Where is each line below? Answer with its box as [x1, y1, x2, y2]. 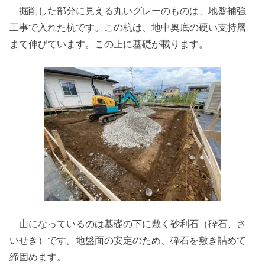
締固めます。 [9, 251, 67, 263]
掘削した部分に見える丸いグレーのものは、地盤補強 [9, 5, 247, 16]
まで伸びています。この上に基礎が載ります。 [9, 38, 209, 49]
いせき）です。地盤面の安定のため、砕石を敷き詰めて [9, 235, 247, 246]
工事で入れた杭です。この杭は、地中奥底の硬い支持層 [9, 21, 247, 33]
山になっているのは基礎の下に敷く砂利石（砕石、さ [9, 218, 247, 230]
